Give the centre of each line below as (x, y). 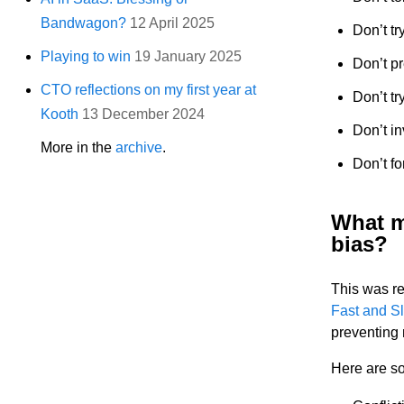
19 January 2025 (188, 57)
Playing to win (86, 57)
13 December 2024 (144, 115)
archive (139, 148)
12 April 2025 (173, 23)
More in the (78, 148)
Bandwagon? (84, 23)
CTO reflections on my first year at (149, 90)
